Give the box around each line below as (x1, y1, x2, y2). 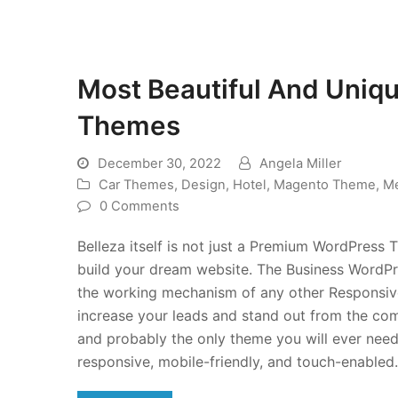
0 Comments (99, 198, 179, 215)
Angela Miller (259, 155, 341, 172)
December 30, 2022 (98, 155, 221, 172)
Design (181, 177, 226, 194)
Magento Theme (274, 177, 376, 194)
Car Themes (99, 177, 174, 194)
